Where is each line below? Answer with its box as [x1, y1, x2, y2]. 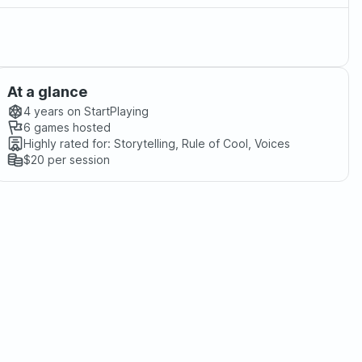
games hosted [31, 120, 111, 134]
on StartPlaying [64, 104, 149, 118]
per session [44, 153, 110, 166]
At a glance [7, 83, 87, 100]
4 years [23, 104, 64, 118]
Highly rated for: [23, 137, 111, 150]
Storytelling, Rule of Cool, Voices [114, 137, 290, 150]
